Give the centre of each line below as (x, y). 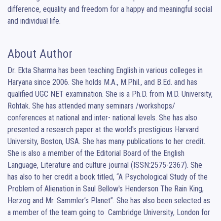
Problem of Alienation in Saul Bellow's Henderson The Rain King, (106, 189)
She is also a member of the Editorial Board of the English (96, 153)
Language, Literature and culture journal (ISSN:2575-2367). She (105, 165)
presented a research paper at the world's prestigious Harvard (103, 130)
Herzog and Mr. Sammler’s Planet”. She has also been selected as (109, 201)
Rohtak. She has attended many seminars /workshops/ (91, 106)
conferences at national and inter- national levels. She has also (102, 118)
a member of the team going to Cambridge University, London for (109, 213)
